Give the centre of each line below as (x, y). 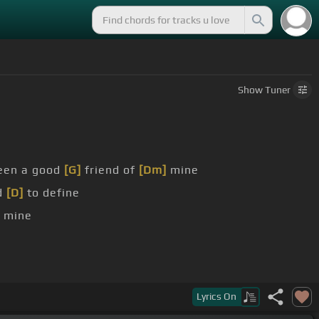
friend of (110, 170)
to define (52, 193)
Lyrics (210, 297)
